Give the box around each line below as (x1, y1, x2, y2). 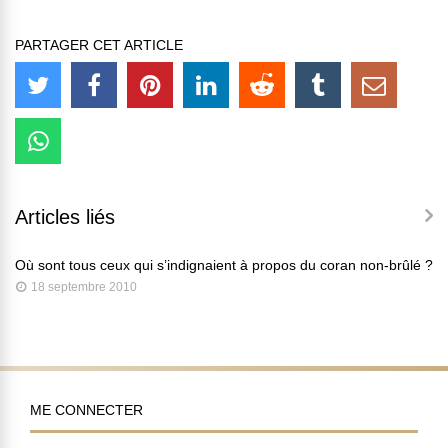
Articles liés (15, 206, 115, 229)
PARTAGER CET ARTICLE (15, 37, 183, 54)
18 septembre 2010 (31, 280, 137, 295)
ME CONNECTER (30, 402, 143, 419)
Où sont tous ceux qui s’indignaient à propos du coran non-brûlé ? (15, 257, 433, 274)
